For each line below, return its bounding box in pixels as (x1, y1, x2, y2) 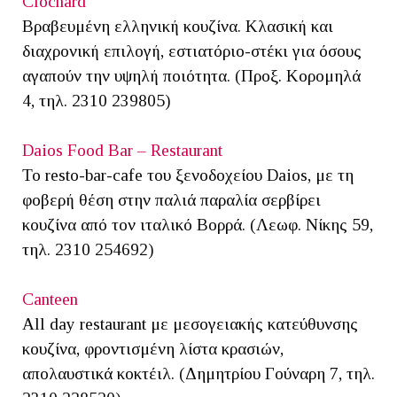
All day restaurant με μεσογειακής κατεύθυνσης (22, 315, 358, 334)
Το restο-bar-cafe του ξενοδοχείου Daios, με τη (22, 166, 354, 185)
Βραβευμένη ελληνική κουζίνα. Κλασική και (22, 17, 333, 36)
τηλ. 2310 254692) (22, 240, 154, 260)
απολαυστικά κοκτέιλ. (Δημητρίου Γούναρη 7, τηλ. (22, 364, 375, 384)
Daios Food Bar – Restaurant (22, 141, 222, 160)
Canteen (22, 290, 78, 309)
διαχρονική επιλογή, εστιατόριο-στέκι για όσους (22, 42, 362, 61)
